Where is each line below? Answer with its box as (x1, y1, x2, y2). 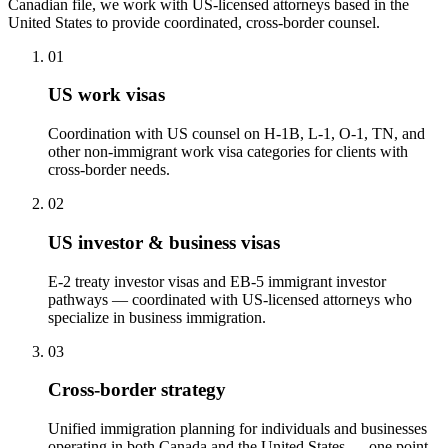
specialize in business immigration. (48, 308, 266, 326)
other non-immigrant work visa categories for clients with (48, 143, 408, 161)
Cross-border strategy (48, 379, 226, 401)
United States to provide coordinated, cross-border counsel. (8, 13, 380, 31)
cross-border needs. (48, 161, 170, 179)
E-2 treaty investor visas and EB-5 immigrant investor (48, 272, 386, 290)
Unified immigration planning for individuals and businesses (48, 419, 427, 437)
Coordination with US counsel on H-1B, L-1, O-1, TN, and (48, 125, 425, 143)
